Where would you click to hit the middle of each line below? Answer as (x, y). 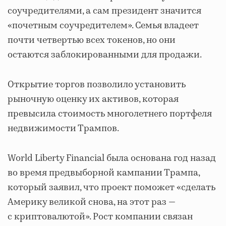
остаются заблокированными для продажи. (105, 55)
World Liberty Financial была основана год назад (112, 158)
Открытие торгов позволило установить (97, 84)
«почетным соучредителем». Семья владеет (103, 25)
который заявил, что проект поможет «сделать (111, 187)
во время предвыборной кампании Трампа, (104, 173)
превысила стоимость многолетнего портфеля (110, 114)
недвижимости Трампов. (63, 128)
